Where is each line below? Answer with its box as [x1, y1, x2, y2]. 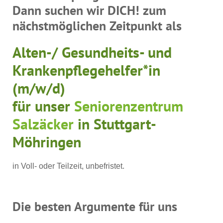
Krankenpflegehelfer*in [12, 60, 160, 80]
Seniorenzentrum [74, 96, 183, 115]
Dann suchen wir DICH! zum [12, 1, 166, 18]
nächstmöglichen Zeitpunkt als [12, 17, 182, 34]
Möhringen [12, 131, 81, 151]
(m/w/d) [12, 78, 65, 98]
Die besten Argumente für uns [12, 198, 177, 215]
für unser [12, 96, 74, 115]
